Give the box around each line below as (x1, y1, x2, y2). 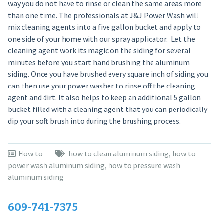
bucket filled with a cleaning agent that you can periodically (7, 104, 207, 114)
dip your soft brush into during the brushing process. (7, 115, 181, 126)
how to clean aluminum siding (68, 148, 169, 158)
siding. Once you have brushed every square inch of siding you (7, 68, 208, 79)
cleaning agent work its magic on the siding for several (7, 45, 191, 55)
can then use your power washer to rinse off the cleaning (7, 80, 195, 90)
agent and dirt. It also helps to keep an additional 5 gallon (7, 92, 201, 102)
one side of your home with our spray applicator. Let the (7, 33, 195, 44)
